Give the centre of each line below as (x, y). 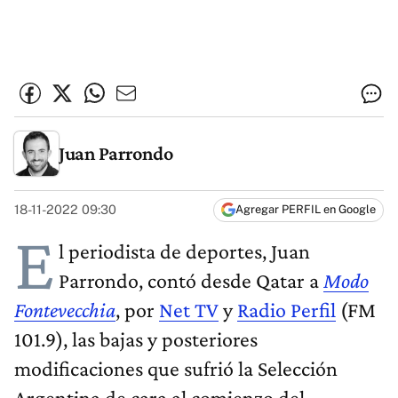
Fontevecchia (65, 310)
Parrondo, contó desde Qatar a (191, 281)
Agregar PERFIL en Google (306, 210)
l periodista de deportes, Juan (184, 251)
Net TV (189, 310)
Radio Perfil (287, 310)
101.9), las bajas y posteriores (136, 339)
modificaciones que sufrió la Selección (176, 369)
